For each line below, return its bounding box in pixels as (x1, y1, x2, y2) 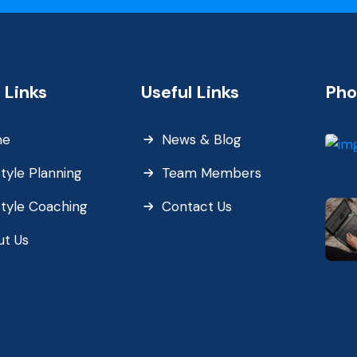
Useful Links (140, 80, 239, 104)
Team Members (161, 163, 261, 182)
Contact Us (161, 197, 232, 215)
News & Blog (161, 130, 241, 148)
